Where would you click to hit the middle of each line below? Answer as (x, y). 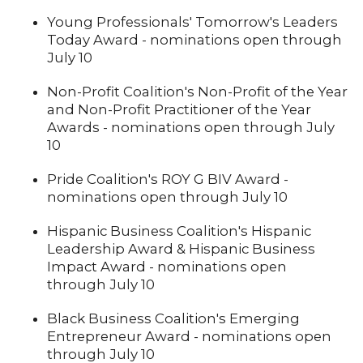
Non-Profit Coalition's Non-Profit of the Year (197, 92)
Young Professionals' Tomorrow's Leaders (192, 22)
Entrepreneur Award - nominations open (189, 337)
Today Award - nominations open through (194, 40)
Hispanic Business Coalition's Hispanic (179, 231)
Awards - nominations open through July (190, 128)
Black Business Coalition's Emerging (173, 319)
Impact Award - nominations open (167, 267)
